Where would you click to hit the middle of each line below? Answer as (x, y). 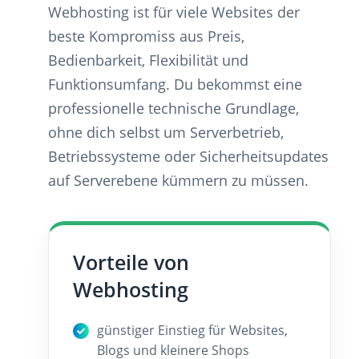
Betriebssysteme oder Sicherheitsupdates (188, 156)
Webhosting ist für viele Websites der (174, 12)
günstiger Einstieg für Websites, (192, 330)
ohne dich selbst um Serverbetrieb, (166, 132)
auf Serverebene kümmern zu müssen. (178, 180)
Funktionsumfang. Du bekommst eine (175, 84)
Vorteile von (131, 262)
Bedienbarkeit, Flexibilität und (148, 60)
